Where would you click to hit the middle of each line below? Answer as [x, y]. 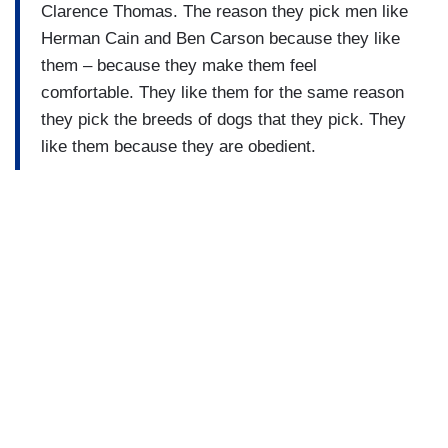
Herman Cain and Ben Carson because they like [220, 38]
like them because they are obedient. [178, 146]
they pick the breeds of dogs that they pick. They [223, 119]
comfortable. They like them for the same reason [222, 92]
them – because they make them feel [179, 65]
